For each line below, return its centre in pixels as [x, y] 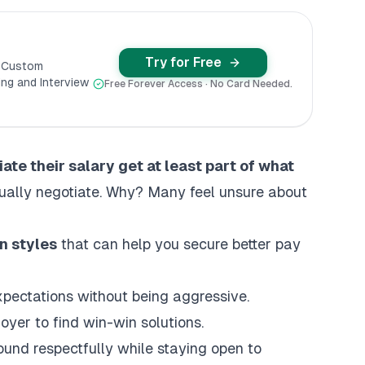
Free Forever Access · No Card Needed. [198, 84]
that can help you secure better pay [179, 244]
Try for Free [183, 62]
